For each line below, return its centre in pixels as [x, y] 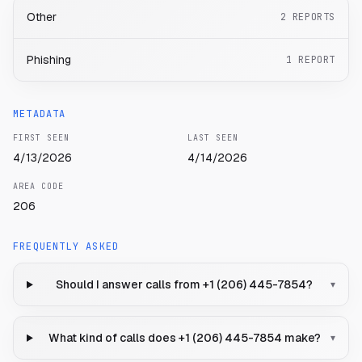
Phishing [49, 60]
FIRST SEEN [41, 138]
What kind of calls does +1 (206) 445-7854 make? [184, 338]
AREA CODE [38, 187]
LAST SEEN [213, 138]
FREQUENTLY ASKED [66, 247]
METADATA [40, 114]
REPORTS [314, 17]
